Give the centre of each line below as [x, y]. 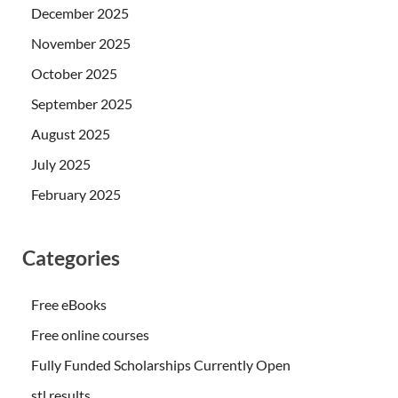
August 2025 [71, 134]
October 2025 [74, 74]
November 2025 [81, 44]
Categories [71, 258]
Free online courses [90, 334]
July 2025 [61, 164]
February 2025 [76, 195]
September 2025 [82, 104]
